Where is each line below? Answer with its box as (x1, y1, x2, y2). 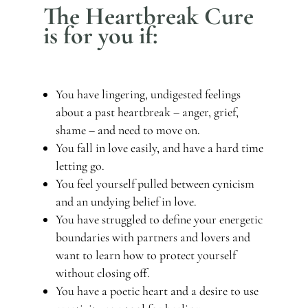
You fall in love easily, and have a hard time (55, 140, 263, 155)
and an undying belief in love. (55, 193, 199, 209)
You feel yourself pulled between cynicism (55, 175, 254, 191)
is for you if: (43, 20, 163, 50)
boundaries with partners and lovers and (55, 229, 250, 245)
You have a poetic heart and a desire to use (55, 283, 258, 298)
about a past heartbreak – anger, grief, (55, 104, 239, 120)
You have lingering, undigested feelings (55, 86, 241, 102)
